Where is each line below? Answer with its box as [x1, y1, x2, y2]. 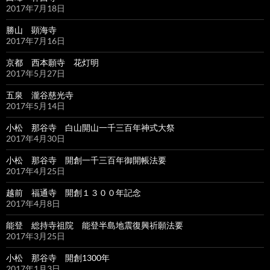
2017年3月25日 [6, 231, 65, 242]
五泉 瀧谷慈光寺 [6, 90, 74, 101]
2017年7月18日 [6, 3, 65, 14]
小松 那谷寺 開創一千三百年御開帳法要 [6, 155, 166, 166]
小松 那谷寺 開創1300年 [6, 253, 110, 263]
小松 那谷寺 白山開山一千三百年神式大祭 [6, 122, 175, 133]
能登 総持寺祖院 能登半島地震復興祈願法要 [6, 220, 183, 231]
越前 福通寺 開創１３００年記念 [6, 187, 141, 198]
